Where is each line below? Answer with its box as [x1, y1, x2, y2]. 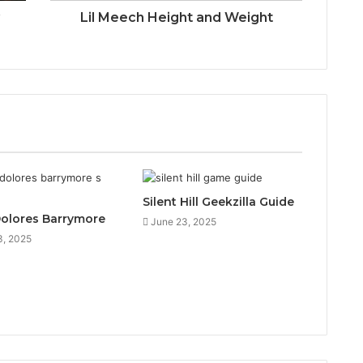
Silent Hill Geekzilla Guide [142, 194, 294, 210]
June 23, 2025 [150, 216, 216, 228]
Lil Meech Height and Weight [79, 10, 273, 26]
